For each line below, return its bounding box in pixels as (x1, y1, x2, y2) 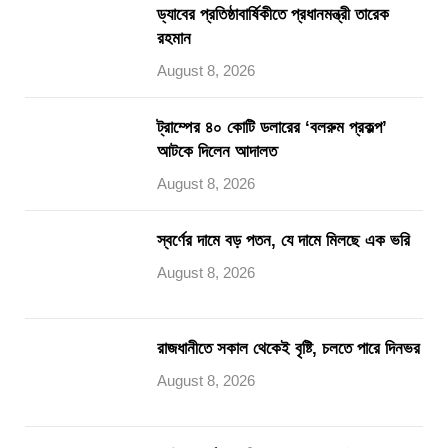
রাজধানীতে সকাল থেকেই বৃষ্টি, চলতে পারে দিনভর (157, 339, 420, 358)
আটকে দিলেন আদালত (157, 142, 277, 161)
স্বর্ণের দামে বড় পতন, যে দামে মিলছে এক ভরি (157, 231, 410, 250)
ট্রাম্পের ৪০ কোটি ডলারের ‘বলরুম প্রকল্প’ (157, 118, 387, 137)
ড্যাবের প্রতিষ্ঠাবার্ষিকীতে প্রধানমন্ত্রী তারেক (157, 5, 389, 24)
